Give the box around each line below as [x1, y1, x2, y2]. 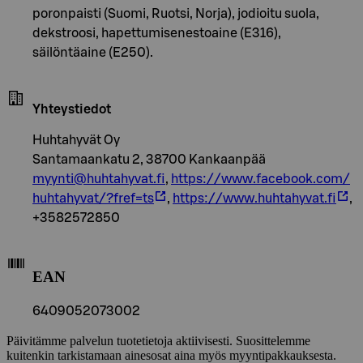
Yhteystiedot [32, 102, 111, 116]
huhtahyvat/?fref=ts [32, 191, 154, 205]
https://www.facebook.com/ [171, 172, 350, 186]
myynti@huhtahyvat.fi [32, 172, 165, 186]
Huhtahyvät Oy [32, 133, 120, 147]
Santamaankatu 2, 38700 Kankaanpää [32, 152, 266, 166]
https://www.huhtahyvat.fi [173, 191, 336, 205]
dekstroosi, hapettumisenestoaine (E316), [32, 26, 281, 40]
